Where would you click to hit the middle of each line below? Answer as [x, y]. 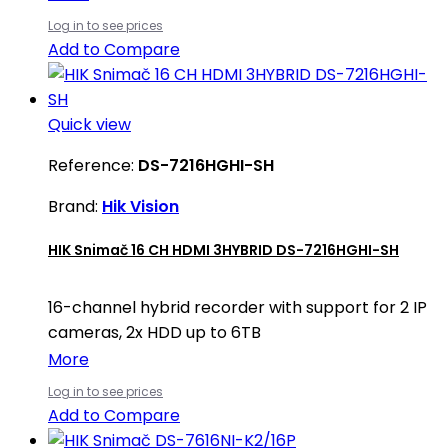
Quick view [89, 124]
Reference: [93, 165]
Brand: [75, 206]
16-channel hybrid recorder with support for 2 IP [237, 308]
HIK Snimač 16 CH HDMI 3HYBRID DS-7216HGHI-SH [223, 250]
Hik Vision [140, 206]
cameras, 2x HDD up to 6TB [154, 333]
